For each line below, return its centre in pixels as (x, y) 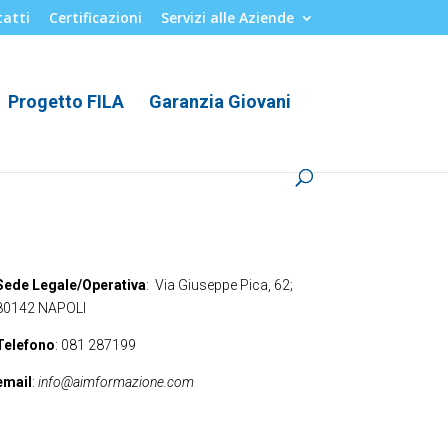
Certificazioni (95, 17)
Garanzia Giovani (220, 101)
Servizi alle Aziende (227, 17)
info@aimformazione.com (115, 381)
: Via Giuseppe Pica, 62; (219, 284)
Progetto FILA (66, 101)
